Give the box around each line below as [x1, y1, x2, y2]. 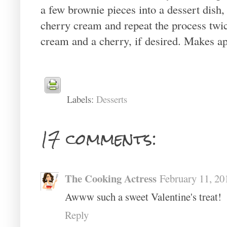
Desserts [96, 92, 127, 105]
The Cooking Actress [65, 170, 157, 186]
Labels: [66, 92, 96, 105]
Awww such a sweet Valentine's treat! [65, 189, 221, 204]
